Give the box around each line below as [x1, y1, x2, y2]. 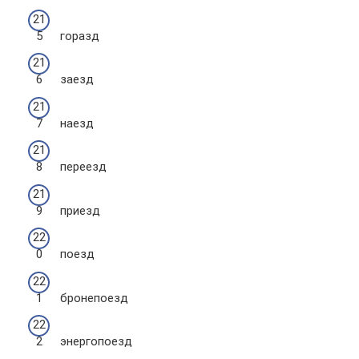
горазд [60, 28, 99, 43]
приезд [60, 203, 100, 218]
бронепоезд [60, 290, 128, 305]
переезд [60, 159, 107, 174]
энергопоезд [60, 334, 132, 349]
